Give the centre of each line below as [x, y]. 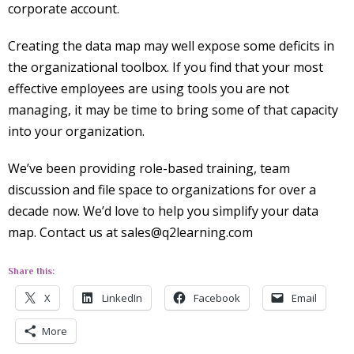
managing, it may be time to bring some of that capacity [173, 110]
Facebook [217, 298]
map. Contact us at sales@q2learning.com [130, 232]
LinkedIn [122, 298]
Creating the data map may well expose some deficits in [171, 46]
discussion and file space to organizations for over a [162, 190]
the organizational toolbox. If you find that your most [166, 67]
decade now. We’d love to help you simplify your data [163, 211]
